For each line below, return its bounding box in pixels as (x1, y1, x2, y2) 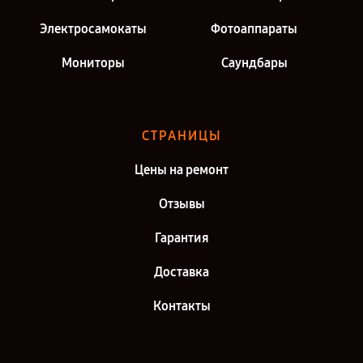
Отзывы (158, 195, 205, 211)
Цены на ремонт (135, 161, 228, 177)
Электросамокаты (39, 20, 147, 36)
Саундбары (220, 54, 288, 70)
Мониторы (61, 54, 125, 70)
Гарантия (154, 229, 209, 246)
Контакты (152, 297, 211, 314)
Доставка (154, 263, 209, 280)
